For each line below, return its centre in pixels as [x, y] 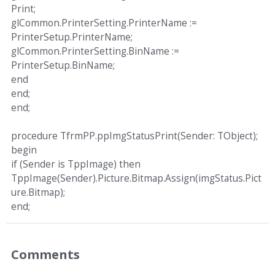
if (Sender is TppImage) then [76, 164]
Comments [45, 254]
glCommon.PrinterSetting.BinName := [95, 51]
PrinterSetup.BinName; [63, 65]
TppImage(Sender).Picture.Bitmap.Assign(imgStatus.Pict [136, 178]
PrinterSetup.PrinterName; [72, 37]
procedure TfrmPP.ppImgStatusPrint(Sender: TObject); [134, 136]
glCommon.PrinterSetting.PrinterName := [104, 23]
